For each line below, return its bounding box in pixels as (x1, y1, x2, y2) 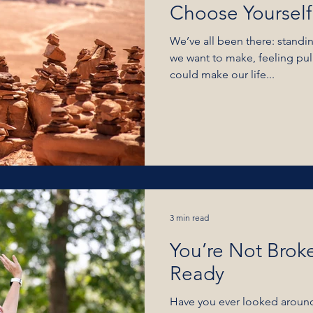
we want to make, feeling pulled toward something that (170, 51, 212, 64)
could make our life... (170, 68, 275, 81)
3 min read (170, 212, 209, 223)
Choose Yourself (170, 1, 312, 24)
